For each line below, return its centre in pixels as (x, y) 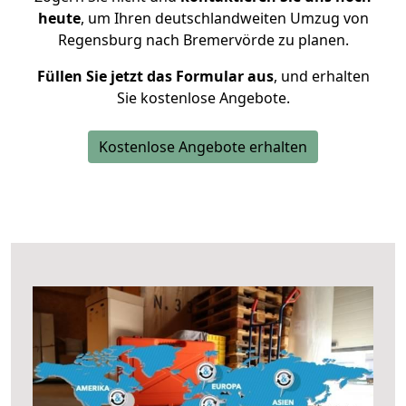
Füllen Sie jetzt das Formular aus (155, 76)
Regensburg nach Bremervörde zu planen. (203, 40)
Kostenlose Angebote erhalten (203, 147)
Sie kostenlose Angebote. (203, 98)
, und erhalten (321, 76)
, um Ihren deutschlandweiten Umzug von (224, 18)
